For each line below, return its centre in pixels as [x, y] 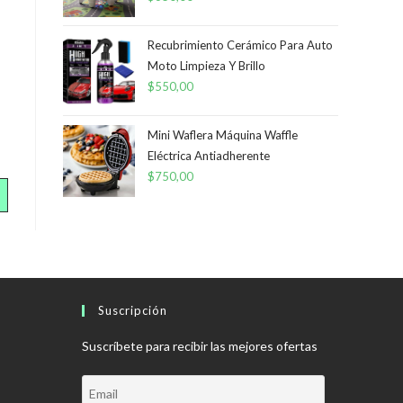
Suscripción [133, 310]
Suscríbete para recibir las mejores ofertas [200, 346]
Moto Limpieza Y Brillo [206, 66]
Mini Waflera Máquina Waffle [223, 135]
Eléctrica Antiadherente [209, 156]
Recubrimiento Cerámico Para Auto [240, 45]
